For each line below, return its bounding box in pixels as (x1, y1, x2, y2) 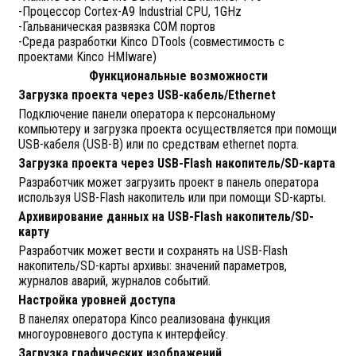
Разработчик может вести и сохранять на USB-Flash (17, 243, 288, 258)
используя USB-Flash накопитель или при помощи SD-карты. (17, 190, 326, 205)
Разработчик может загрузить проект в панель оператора (17, 175, 319, 190)
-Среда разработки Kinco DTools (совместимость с (17, 34, 284, 49)
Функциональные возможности (88, 68, 268, 83)
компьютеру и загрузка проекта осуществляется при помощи (17, 122, 337, 137)
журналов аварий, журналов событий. (17, 273, 211, 288)
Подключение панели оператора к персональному (17, 106, 276, 122)
